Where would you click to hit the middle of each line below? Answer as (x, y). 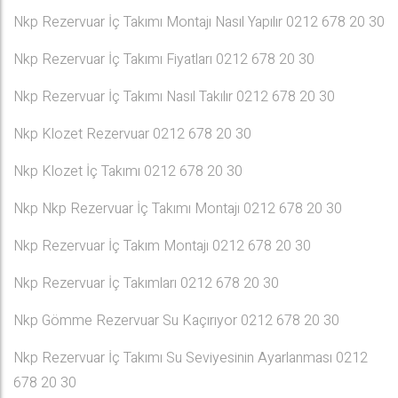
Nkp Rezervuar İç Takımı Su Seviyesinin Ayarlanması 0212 (191, 358)
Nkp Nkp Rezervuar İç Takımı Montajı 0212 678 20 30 (178, 209)
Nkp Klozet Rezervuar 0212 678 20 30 (132, 134)
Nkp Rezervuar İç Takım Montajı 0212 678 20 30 (162, 246)
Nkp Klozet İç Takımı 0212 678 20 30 (128, 171)
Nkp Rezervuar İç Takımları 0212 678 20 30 (146, 283)
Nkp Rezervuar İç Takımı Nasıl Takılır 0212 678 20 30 (174, 97)
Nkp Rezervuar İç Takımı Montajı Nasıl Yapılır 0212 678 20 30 (199, 22)
